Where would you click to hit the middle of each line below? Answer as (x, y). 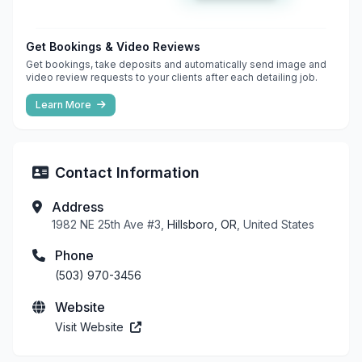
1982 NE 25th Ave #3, (109, 224)
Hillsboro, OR (202, 224)
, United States (276, 224)
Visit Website (91, 326)
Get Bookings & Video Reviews (113, 46)
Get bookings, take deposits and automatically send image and (176, 64)
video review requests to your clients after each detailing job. (172, 77)
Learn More (65, 104)
